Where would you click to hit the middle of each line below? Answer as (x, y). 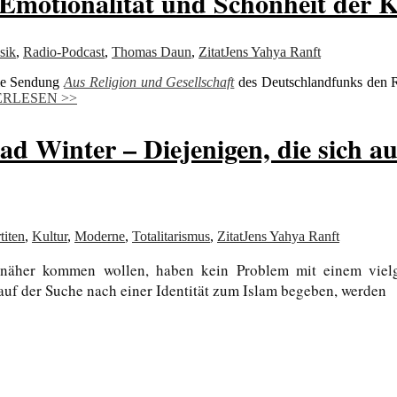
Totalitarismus (171, 236)
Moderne (100, 236)
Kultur (50, 236)
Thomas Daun (152, 52)
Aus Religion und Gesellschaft (149, 82)
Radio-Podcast (64, 52)
